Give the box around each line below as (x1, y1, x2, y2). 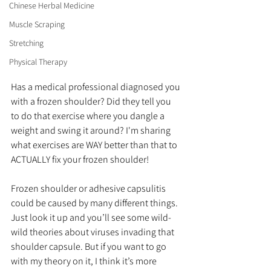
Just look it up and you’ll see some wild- (11, 211, 171, 224)
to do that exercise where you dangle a (11, 109, 166, 122)
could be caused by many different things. (11, 196, 180, 209)
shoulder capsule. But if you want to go (11, 240, 168, 253)
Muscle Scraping (9, 19, 65, 30)
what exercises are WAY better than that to (11, 138, 179, 151)
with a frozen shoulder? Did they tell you (11, 94, 173, 108)
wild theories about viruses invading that (11, 225, 176, 238)
